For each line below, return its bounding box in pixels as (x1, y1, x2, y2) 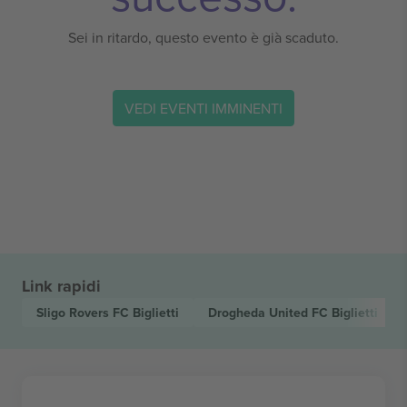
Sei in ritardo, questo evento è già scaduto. (68, 27, 339, 47)
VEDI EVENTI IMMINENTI (124, 97, 283, 118)
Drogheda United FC (208, 303, 332, 322)
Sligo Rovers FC (36, 303, 133, 322)
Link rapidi (22, 274, 101, 298)
